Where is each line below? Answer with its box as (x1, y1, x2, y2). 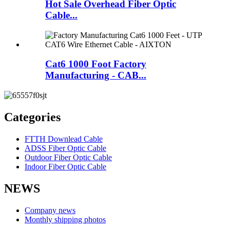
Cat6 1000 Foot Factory (45, 59, 146, 70)
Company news (25, 205, 75, 215)
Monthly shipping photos (25, 215, 106, 224)
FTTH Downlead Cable (25, 134, 103, 143)
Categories (4, 110, 61, 124)
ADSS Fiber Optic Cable (25, 143, 106, 152)
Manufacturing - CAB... (45, 70, 146, 81)
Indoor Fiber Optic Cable (25, 162, 106, 171)
